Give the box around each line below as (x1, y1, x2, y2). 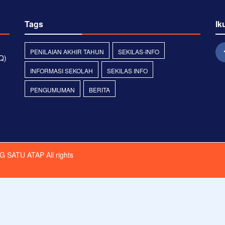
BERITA (89, 85, 110, 94)
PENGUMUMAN (30, 85, 75, 94)
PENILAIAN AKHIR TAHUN (30, 47, 104, 56)
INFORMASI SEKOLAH (30, 66, 93, 75)
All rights (44, 150, 73, 160)
